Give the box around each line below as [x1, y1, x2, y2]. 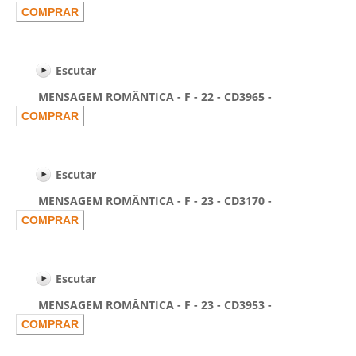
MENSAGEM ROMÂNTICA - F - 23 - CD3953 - [16, 297, 272, 312]
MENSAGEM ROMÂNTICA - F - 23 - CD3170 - [16, 193, 272, 208]
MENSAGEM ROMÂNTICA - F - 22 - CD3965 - [16, 89, 272, 104]
